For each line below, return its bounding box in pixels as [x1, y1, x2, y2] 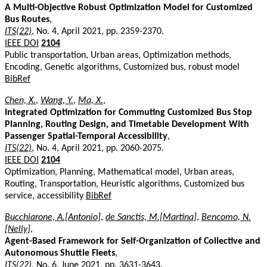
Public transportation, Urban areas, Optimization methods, [5, 50, 231, 60]
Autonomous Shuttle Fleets [5, 248, 115, 258]
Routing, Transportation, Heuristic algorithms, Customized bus [5, 179, 244, 189]
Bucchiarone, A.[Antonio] [5, 212, 101, 222]
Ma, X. [78, 95, 103, 105]
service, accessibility [5, 191, 86, 201]
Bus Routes [5, 14, 49, 24]
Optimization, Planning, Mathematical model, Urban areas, [5, 167, 234, 177]
